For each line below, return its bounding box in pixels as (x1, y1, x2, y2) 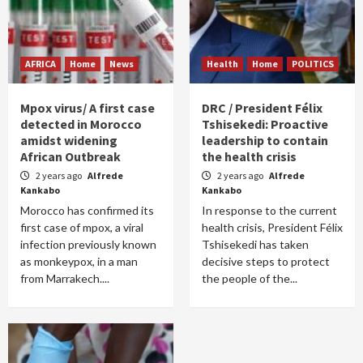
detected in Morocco (20, 116, 142, 132)
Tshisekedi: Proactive (202, 116, 328, 132)
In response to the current (202, 203, 337, 217)
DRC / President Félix (202, 100, 322, 116)
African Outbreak (20, 148, 121, 164)
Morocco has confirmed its (20, 203, 154, 217)
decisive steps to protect (202, 254, 330, 268)
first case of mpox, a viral (20, 220, 143, 234)
